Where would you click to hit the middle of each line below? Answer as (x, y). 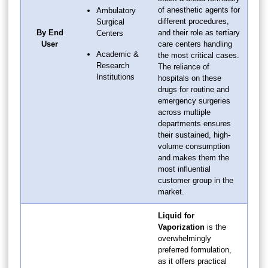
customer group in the (196, 180)
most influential (184, 169)
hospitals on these (190, 78)
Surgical (110, 22)
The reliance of (184, 66)
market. (171, 191)
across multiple (184, 112)
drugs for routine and (194, 89)
